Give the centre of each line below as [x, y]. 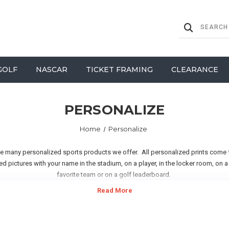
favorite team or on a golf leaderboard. [114, 175]
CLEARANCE [194, 70]
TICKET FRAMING [119, 70]
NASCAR [51, 70]
